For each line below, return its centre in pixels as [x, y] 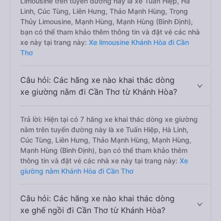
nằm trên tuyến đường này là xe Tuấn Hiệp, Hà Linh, [104, 129]
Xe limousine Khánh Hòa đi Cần [138, 42]
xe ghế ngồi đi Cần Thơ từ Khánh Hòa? [93, 210]
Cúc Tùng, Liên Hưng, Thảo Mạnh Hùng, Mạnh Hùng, [106, 140]
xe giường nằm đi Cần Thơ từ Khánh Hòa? [99, 92]
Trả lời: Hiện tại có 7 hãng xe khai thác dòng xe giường [109, 119]
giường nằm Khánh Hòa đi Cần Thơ [77, 171]
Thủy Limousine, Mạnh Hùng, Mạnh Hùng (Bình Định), [107, 21]
